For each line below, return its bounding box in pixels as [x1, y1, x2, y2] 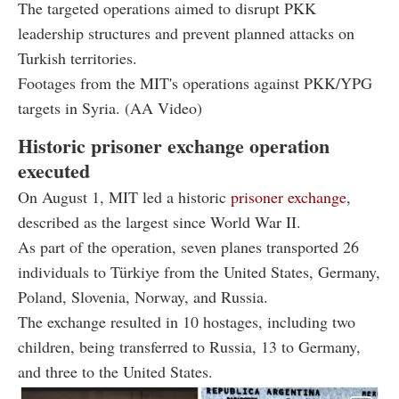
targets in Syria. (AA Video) [18, 96, 202, 118]
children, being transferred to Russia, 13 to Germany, [18, 335, 361, 357]
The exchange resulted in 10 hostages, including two [18, 310, 355, 332]
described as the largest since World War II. [18, 210, 301, 232]
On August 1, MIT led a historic [18, 185, 231, 208]
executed [18, 155, 90, 185]
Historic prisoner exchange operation [18, 130, 330, 160]
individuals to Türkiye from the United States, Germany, [18, 260, 380, 282]
